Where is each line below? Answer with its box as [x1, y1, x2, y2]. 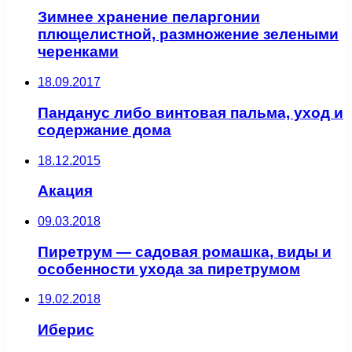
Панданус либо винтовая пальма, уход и [38, 104, 343, 121]
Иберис [38, 321, 94, 339]
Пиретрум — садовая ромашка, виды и [38, 243, 332, 260]
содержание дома [38, 121, 171, 138]
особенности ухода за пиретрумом [38, 260, 300, 277]
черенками [38, 43, 119, 60]
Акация [38, 182, 93, 200]
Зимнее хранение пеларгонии [38, 9, 260, 26]
